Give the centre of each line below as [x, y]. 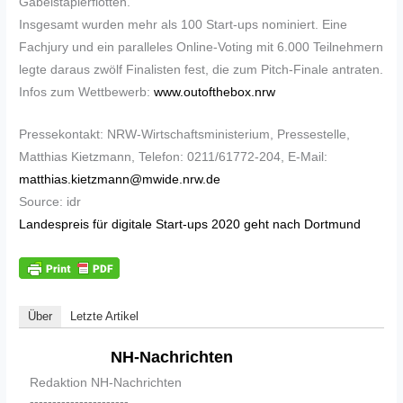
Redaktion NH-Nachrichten [106, 383]
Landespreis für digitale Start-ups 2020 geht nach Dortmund [190, 225]
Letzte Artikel [105, 317]
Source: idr [50, 202]
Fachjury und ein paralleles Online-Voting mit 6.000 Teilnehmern [201, 48]
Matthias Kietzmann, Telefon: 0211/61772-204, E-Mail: [174, 157]
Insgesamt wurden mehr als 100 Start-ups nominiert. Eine [184, 25]
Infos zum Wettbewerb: [87, 93]
